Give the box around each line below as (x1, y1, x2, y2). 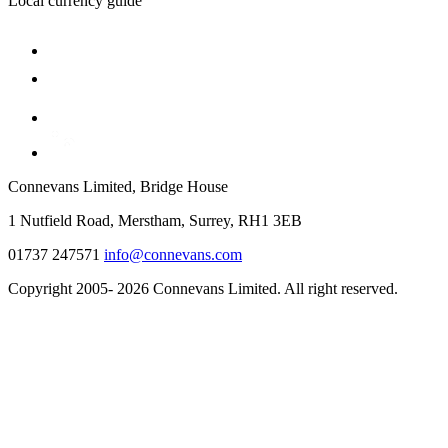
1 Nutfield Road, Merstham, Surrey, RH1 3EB (8, 211, 302, 229)
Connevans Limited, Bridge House (8, 177, 228, 195)
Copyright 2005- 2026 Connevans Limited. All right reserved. (8, 279, 398, 297)
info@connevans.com (104, 245, 242, 263)
